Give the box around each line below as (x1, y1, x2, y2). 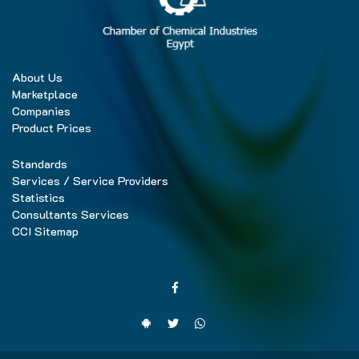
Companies (12, 103, 71, 119)
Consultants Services (12, 206, 129, 222)
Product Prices (12, 119, 91, 135)
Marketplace (12, 86, 78, 102)
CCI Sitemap (12, 223, 79, 239)
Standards (12, 155, 67, 171)
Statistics (12, 189, 65, 205)
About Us (12, 69, 63, 85)
